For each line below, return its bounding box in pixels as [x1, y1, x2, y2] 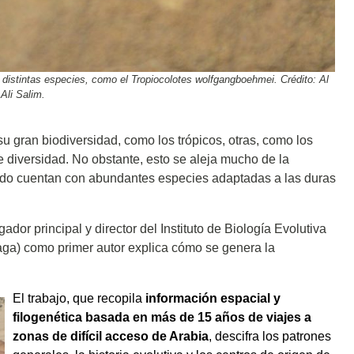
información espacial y [145, 291, 281, 305]
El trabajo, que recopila [13, 291, 145, 305]
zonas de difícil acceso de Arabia [13, 329, 209, 343]
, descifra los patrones [209, 329, 331, 343]
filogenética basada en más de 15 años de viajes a [13, 310, 311, 324]
